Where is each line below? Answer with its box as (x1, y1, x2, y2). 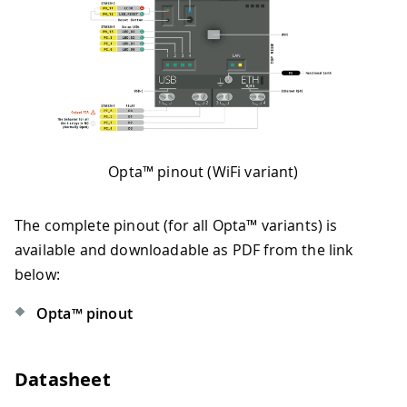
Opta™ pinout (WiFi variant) (108, 162, 299, 182)
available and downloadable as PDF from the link (15, 240, 353, 260)
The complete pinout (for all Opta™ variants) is (15, 215, 338, 235)
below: (15, 264, 60, 284)
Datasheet (15, 367, 111, 392)
